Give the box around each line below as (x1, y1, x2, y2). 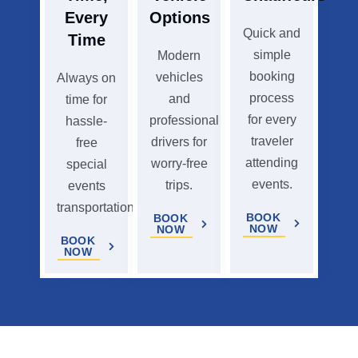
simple (253, 48, 291, 62)
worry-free (150, 157, 208, 171)
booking (249, 70, 295, 84)
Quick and (243, 26, 300, 41)
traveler (250, 134, 293, 149)
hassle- (66, 114, 107, 129)
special (66, 157, 107, 172)
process (249, 91, 294, 105)
